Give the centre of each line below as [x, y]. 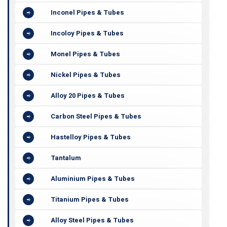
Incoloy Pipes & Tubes [87, 33]
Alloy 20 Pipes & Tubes [88, 96]
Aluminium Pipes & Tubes [93, 179]
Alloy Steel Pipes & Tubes [92, 220]
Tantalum [66, 158]
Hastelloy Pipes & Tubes [91, 137]
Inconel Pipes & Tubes [87, 12]
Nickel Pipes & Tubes [86, 75]
